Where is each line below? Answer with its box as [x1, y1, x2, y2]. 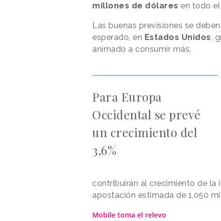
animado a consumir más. [92, 44, 191, 54]
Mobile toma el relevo [92, 210, 166, 220]
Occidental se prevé [92, 106, 201, 122]
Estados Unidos [144, 32, 211, 42]
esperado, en [92, 32, 145, 42]
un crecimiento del [92, 124, 197, 140]
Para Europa [92, 88, 162, 105]
